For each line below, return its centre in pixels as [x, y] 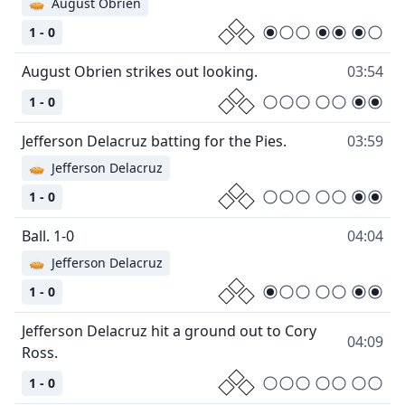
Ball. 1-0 [48, 235]
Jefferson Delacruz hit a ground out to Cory [169, 330]
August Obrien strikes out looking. [140, 71]
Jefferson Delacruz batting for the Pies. [154, 141]
